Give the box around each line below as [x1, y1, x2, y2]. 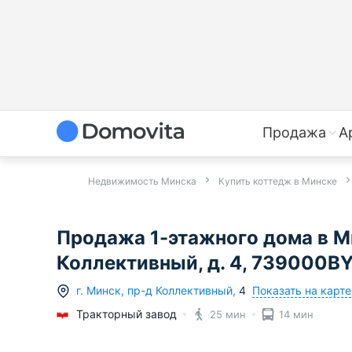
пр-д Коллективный [127, 284, 233, 298]
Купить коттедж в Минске [218, 175, 337, 187]
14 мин [279, 308, 313, 321]
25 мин [210, 308, 246, 321]
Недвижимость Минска [88, 175, 196, 187]
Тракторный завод [76, 307, 177, 321]
